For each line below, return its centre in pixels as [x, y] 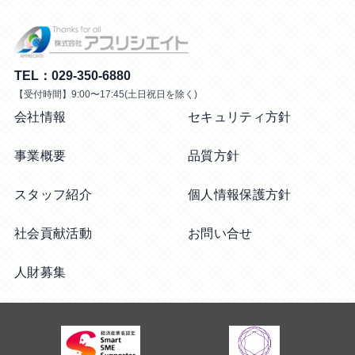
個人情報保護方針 [240, 194]
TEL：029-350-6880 [73, 75]
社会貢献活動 [53, 233]
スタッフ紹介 [53, 194]
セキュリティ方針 [240, 116]
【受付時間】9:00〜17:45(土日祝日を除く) [106, 94]
